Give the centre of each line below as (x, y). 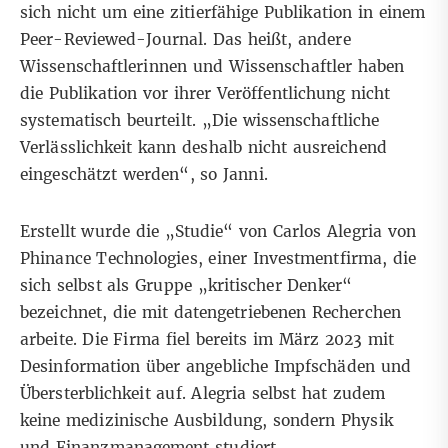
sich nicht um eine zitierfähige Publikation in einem (223, 13)
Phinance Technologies (109, 259)
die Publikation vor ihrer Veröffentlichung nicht (205, 94)
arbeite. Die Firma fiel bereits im (149, 340)
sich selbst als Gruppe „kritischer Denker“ (186, 286)
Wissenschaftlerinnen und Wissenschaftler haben (212, 67)
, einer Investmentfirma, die (307, 259)
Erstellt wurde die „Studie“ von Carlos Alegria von (218, 232)
